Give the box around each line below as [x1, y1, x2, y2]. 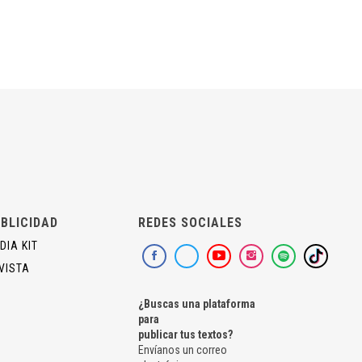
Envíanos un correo [138, 343, 227, 357]
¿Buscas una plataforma [138, 297, 255, 311]
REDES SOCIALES [138, 215, 242, 231]
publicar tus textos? [138, 328, 233, 342]
